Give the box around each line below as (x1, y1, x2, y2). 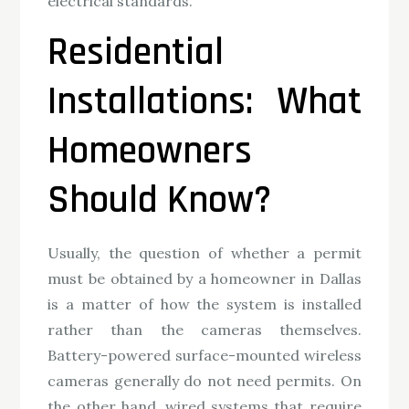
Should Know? (47, 176, 272, 226)
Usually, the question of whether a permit (47, 244, 362, 263)
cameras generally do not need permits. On (47, 372, 362, 391)
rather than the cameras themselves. (47, 320, 362, 340)
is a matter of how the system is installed (47, 295, 362, 314)
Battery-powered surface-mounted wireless (47, 346, 362, 365)
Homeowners (47, 127, 253, 177)
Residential (47, 28, 225, 79)
